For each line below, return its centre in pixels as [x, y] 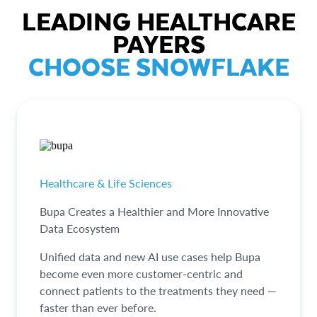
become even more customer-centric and [141, 273]
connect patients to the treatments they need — [158, 290]
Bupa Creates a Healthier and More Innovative [154, 211]
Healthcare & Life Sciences [106, 183]
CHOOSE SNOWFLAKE [158, 65]
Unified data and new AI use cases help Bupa [150, 256]
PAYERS [158, 43]
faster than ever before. [98, 307]
